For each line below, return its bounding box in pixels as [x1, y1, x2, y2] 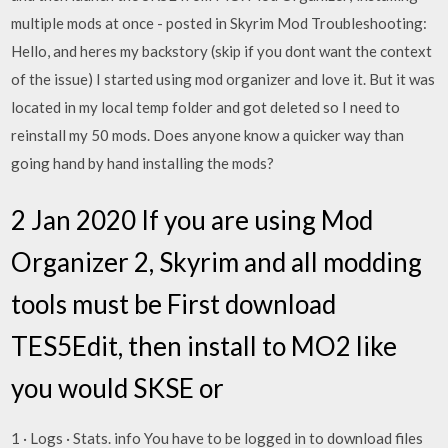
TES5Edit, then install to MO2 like [11, 330, 398, 362]
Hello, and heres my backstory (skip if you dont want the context [11, 41, 433, 60]
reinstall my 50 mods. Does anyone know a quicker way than [11, 125, 405, 144]
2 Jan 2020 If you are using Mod [11, 204, 374, 236]
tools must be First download [11, 288, 337, 320]
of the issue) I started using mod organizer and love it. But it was [11, 69, 436, 88]
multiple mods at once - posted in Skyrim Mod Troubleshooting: [11, 13, 428, 32]
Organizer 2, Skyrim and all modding [11, 246, 423, 278]
